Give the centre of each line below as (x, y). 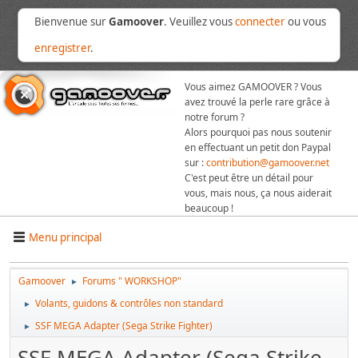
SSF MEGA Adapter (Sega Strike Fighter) (124, 326)
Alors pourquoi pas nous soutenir (258, 132)
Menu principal (65, 237)
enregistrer (63, 48)
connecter (261, 22)
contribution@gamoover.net (268, 163)
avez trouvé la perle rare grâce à (257, 102)
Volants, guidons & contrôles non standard (129, 303)
